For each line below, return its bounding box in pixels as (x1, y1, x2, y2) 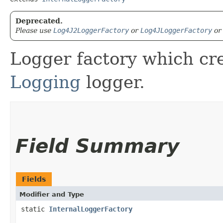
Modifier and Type (19, 190, 84, 198)
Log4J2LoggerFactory (53, 26, 129, 34)
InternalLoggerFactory (49, 205, 132, 213)
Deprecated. (15, 16, 63, 25)
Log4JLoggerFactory (140, 26, 212, 34)
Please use (15, 26, 53, 34)
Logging (10, 72, 81, 92)
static (21, 205, 49, 213)
